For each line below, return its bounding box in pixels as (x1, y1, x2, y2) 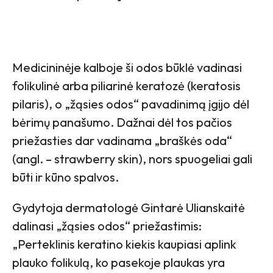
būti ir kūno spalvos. (12, 169, 119, 185)
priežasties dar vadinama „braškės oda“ (12, 133, 232, 149)
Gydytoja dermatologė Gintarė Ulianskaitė (12, 200, 245, 216)
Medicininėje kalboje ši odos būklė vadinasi (12, 60, 242, 76)
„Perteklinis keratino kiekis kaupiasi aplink (12, 236, 236, 252)
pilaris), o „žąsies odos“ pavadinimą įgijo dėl (12, 96, 249, 112)
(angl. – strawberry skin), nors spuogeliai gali (12, 151, 252, 167)
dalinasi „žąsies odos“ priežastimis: (12, 218, 202, 234)
